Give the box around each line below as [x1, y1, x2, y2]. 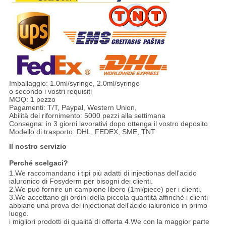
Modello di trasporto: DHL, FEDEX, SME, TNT [9, 127, 155, 136]
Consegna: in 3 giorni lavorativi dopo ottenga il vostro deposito [9, 119, 208, 128]
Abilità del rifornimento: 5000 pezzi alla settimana [9, 111, 165, 120]
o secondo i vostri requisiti [9, 87, 92, 95]
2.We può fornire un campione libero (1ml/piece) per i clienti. [9, 185, 202, 193]
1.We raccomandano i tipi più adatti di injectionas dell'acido [9, 168, 197, 177]
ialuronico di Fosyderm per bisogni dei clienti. [9, 177, 153, 185]
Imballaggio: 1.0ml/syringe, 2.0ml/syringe [9, 79, 140, 87]
